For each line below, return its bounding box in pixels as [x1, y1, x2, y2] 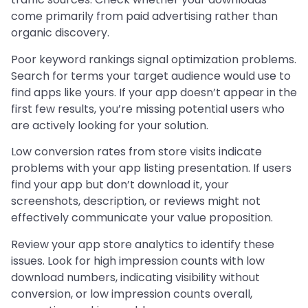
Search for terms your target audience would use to [11, 67, 291, 84]
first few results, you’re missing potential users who [11, 100, 285, 117]
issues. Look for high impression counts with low [11, 252, 265, 269]
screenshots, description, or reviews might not [11, 193, 261, 210]
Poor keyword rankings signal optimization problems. [11, 51, 296, 67]
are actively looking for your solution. [11, 117, 208, 133]
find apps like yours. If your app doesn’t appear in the [11, 84, 297, 100]
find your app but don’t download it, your [11, 177, 229, 193]
